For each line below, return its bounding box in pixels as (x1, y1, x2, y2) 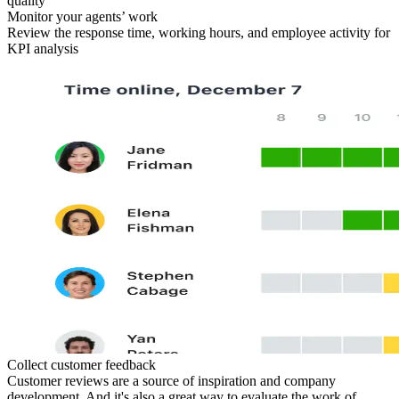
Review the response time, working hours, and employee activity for (7, 24, 390, 40)
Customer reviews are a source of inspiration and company (7, 372, 336, 388)
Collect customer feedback (7, 356, 156, 372)
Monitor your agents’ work (7, 8, 158, 24)
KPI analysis (7, 40, 78, 56)
